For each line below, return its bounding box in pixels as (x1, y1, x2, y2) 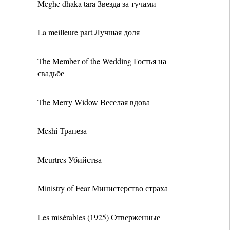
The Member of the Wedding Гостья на (37, 55, 166, 66)
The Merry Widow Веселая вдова (37, 97, 150, 107)
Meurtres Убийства (37, 154, 102, 165)
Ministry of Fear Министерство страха (37, 183, 168, 194)
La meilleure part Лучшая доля (37, 27, 140, 37)
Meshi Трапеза (37, 125, 87, 136)
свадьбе (37, 68, 64, 79)
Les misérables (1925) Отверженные (37, 212, 160, 222)
